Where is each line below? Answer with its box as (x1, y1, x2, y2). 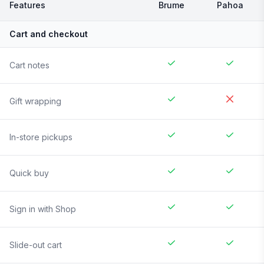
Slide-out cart (9, 240, 62, 250)
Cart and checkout (9, 29, 88, 39)
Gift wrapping (9, 96, 61, 107)
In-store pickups (9, 132, 72, 143)
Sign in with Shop (9, 204, 76, 214)
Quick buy (9, 168, 49, 179)
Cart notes (9, 60, 49, 71)
